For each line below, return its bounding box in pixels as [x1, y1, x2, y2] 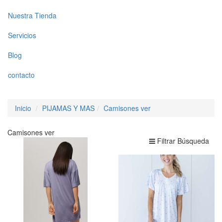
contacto [8, 70, 35, 80]
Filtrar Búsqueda [157, 135, 209, 146]
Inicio [15, 103, 31, 113]
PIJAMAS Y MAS [42, 103, 95, 113]
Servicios [8, 30, 36, 41]
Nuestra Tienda [8, 10, 56, 21]
